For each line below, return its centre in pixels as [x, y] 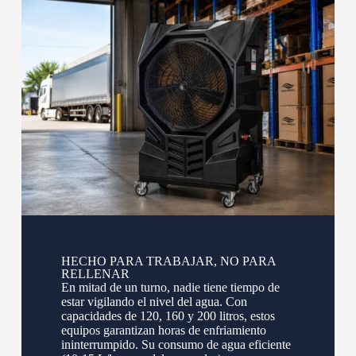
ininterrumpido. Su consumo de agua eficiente [176, 344]
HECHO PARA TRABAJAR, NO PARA [168, 261]
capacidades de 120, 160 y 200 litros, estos [168, 315]
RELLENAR [95, 273]
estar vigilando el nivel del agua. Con [154, 301]
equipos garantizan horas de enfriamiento [163, 330]
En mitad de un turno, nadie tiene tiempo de [170, 287]
